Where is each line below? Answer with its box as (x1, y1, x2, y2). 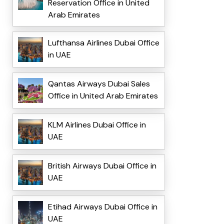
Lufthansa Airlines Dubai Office (47, 37, 159, 48)
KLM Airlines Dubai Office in (47, 119, 146, 130)
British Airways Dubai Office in (47, 160, 156, 171)
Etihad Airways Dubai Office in (47, 201, 157, 212)
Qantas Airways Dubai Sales (47, 78, 150, 89)
